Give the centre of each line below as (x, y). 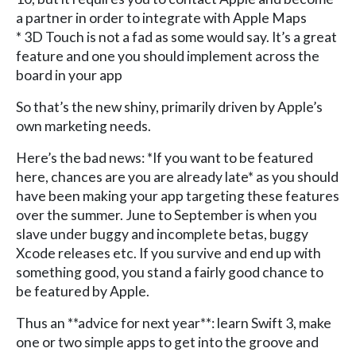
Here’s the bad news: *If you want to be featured (164, 157)
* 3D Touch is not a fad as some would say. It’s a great (176, 37)
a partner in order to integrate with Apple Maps (161, 17)
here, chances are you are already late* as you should (177, 176)
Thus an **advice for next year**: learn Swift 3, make (174, 323)
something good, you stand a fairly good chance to (170, 272)
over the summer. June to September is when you (166, 215)
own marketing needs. (83, 126)
